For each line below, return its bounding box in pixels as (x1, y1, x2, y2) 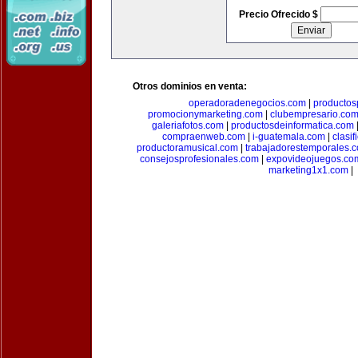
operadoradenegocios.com (188, 97, 306, 109)
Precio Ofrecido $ (238, 9, 320, 20)
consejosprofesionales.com (139, 153, 259, 165)
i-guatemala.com (252, 131, 325, 142)
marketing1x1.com (268, 165, 348, 176)
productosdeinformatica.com (231, 120, 354, 131)
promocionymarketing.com (147, 109, 263, 120)
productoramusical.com (137, 142, 238, 153)
